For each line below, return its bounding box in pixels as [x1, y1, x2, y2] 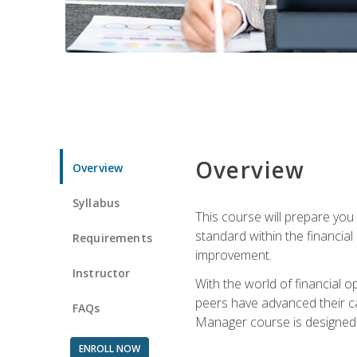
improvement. [194, 245, 272, 264]
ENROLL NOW [78, 341, 140, 355]
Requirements [73, 229, 152, 245]
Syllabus [73, 194, 120, 210]
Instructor [73, 265, 131, 280]
